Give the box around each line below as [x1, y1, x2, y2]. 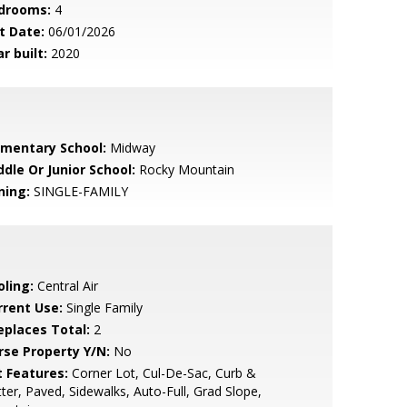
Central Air [33, 277, 98, 294]
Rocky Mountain [134, 161, 234, 178]
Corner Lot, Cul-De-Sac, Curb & [67, 364, 256, 382]
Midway [105, 139, 155, 156]
